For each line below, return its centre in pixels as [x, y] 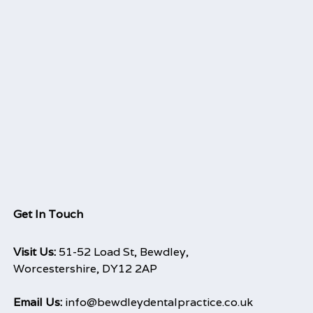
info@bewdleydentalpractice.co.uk [159, 302]
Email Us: [39, 302]
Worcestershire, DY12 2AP [86, 268]
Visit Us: [36, 252]
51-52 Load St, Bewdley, [124, 252]
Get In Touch [49, 214]
